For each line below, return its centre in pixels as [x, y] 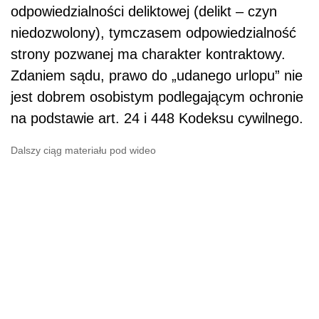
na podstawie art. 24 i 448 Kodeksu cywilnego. [157, 118]
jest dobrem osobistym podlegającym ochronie [157, 96]
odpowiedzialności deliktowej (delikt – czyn [144, 11]
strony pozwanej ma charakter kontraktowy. [148, 54]
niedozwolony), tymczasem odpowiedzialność [153, 32]
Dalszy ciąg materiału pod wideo [83, 150]
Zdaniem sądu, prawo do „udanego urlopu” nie [157, 75]
